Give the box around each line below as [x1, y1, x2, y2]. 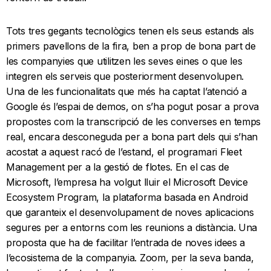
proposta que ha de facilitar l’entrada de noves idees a [6, 237, 246, 249]
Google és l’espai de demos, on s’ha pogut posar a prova [6, 100, 260, 113]
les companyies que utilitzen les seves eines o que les [6, 55, 243, 68]
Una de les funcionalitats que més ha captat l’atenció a [6, 85, 247, 98]
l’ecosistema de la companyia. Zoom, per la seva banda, [6, 252, 254, 264]
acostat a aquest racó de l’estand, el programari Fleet [6, 146, 242, 158]
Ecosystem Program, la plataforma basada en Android [6, 191, 248, 204]
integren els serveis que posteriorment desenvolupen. [6, 70, 244, 83]
